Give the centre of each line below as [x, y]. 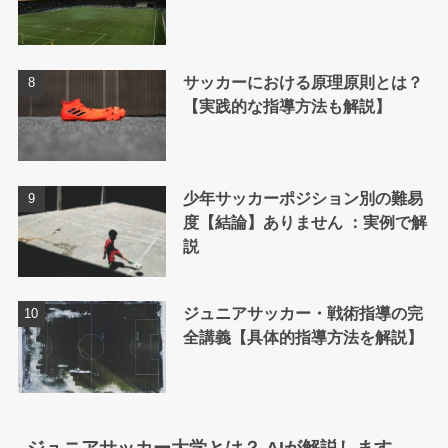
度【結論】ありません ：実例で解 [304, 221]
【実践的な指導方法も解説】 [286, 105]
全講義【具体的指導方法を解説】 [302, 337]
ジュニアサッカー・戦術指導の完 [302, 313]
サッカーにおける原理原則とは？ [302, 81]
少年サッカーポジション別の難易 [302, 197]
